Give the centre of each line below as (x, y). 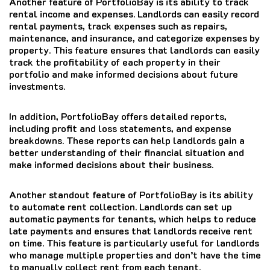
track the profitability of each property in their (115, 61)
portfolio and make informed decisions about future (124, 74)
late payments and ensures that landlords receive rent (131, 230)
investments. (37, 86)
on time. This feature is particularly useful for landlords (134, 242)
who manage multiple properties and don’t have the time (135, 254)
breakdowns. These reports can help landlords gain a (127, 140)
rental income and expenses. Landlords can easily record (134, 13)
